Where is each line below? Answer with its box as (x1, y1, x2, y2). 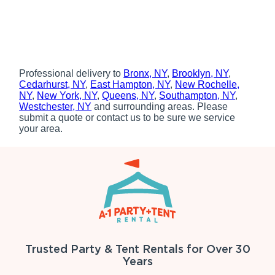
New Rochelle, (175, 79, 240, 90)
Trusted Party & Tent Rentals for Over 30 (25, 242, 250, 256)
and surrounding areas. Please (91, 101, 228, 112)
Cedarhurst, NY (19, 79, 86, 90)
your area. (19, 123, 63, 134)
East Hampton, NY (90, 79, 171, 90)
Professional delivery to (19, 68, 124, 79)
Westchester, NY (19, 101, 92, 112)
